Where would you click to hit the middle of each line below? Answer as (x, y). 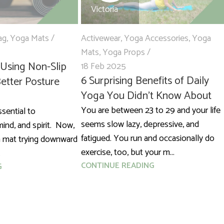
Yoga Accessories (156, 39)
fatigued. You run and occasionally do (147, 139)
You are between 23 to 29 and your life (150, 111)
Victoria (104, 10)
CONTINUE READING (117, 166)
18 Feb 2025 (103, 67)
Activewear (100, 39)
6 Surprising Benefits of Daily (145, 81)
